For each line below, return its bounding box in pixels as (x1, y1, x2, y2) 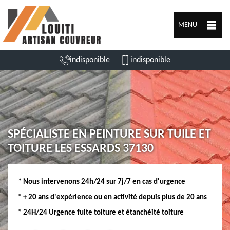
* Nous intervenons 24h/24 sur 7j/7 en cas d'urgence (18, 178, 185, 186)
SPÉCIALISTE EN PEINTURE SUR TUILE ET (8, 128, 211, 141)
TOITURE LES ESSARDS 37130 (8, 143, 154, 155)
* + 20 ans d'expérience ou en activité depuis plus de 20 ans (18, 194, 207, 201)
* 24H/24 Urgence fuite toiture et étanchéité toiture (18, 209, 184, 217)
